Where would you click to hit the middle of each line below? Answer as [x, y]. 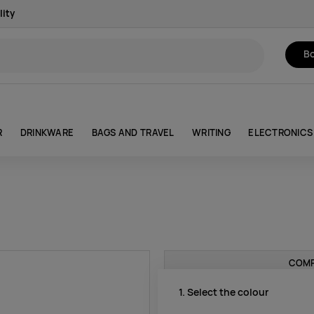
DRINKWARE [47, 132]
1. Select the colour [224, 292]
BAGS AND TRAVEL [133, 132]
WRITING [211, 132]
